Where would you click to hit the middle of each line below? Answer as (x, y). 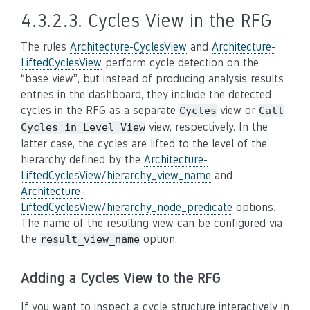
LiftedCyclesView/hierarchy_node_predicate (127, 207)
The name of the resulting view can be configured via (152, 223)
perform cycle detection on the (180, 63)
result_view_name (90, 239)
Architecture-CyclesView (128, 47)
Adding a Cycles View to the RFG (120, 278)
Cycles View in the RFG (180, 20)
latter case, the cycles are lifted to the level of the (144, 144)
